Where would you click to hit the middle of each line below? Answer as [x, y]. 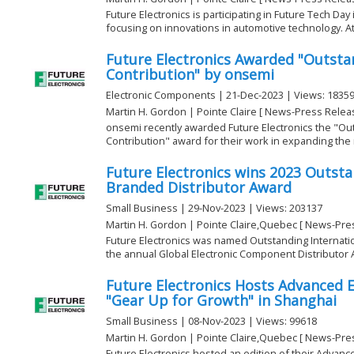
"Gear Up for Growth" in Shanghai [221, 301]
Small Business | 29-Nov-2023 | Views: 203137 [214, 208]
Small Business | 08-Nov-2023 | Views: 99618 [211, 321]
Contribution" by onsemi [190, 75]
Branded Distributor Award [199, 188]
